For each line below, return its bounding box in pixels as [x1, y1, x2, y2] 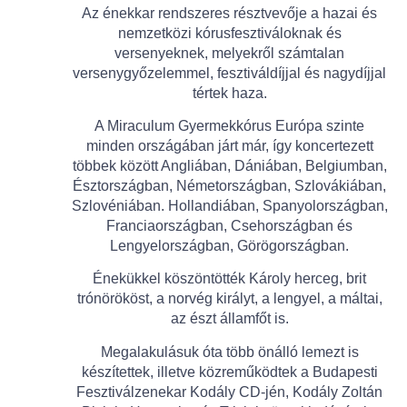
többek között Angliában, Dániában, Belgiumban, [72, 157, 387, 174]
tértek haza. [192, 84, 267, 101]
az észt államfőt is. [170, 311, 289, 327]
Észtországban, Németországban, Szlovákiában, [73, 177, 386, 194]
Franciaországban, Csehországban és [106, 217, 352, 233]
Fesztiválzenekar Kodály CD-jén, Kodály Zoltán [76, 383, 382, 400]
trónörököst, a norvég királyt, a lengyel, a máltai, [76, 291, 382, 307]
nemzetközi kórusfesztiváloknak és [117, 25, 342, 41]
